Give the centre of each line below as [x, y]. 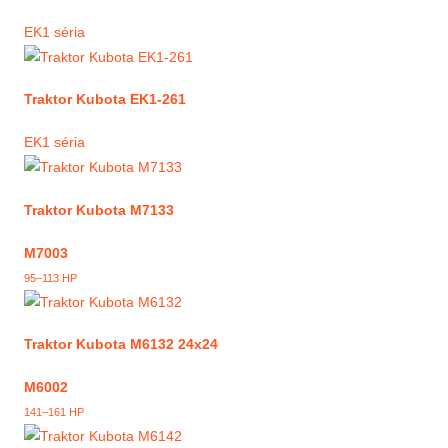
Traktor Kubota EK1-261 [105, 99]
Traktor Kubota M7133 [99, 209]
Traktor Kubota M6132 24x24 [121, 344]
